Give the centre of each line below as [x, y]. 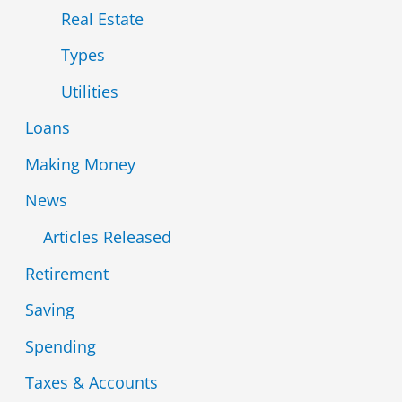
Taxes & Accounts [91, 383]
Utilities [89, 91]
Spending [60, 346]
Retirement [66, 273]
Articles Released [107, 237]
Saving [49, 310]
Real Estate [102, 18]
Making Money [80, 164]
